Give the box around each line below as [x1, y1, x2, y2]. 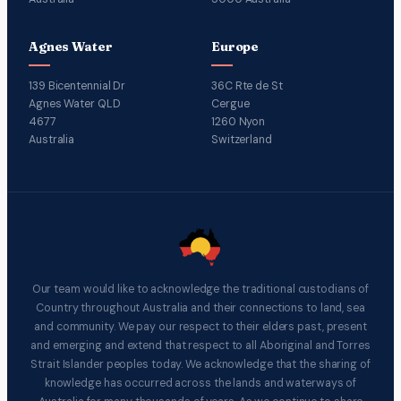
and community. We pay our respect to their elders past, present [34, 320, 367, 335]
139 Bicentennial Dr [29, 78, 126, 93]
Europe [211, 38, 260, 55]
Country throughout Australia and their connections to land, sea [36, 301, 365, 316]
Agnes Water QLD [29, 96, 121, 111]
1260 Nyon [211, 114, 266, 129]
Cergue [211, 96, 250, 111]
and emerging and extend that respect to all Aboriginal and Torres [30, 338, 371, 354]
